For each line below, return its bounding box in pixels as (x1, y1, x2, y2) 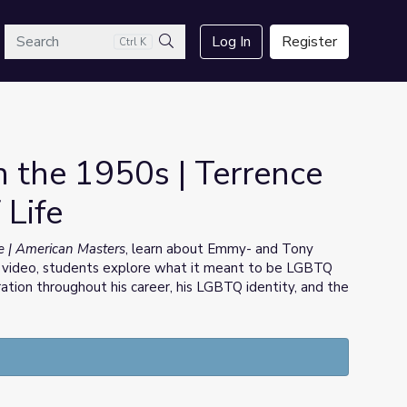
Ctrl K (119, 35, 147, 49)
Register (282, 32, 337, 52)
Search (165, 53, 208, 73)
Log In (212, 32, 251, 52)
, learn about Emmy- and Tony (125, 240, 313, 258)
